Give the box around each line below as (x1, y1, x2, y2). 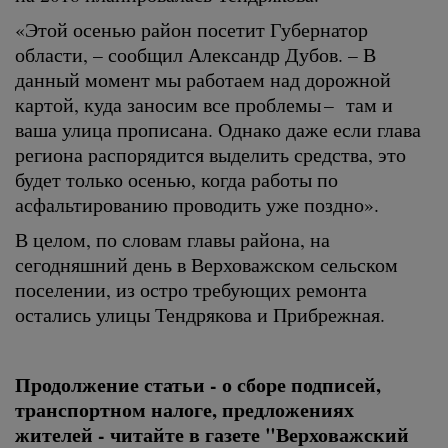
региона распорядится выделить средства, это (15, 141, 406, 167)
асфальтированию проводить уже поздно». (15, 191, 386, 217)
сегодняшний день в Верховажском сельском (15, 251, 398, 277)
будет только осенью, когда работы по (15, 166, 338, 192)
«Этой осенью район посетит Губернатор (15, 16, 368, 42)
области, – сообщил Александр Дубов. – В (15, 41, 376, 67)
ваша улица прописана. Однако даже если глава (15, 116, 421, 142)
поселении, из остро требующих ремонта (15, 276, 367, 302)
